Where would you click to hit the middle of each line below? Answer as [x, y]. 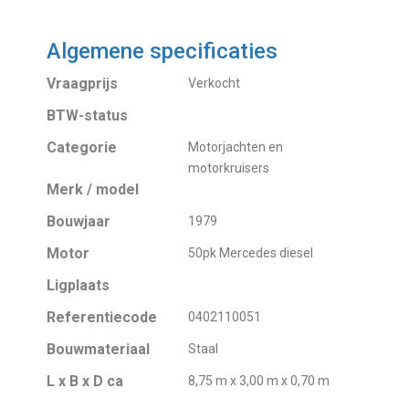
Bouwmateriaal [99, 350]
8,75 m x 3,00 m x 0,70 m [259, 381]
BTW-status [88, 116]
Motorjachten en [236, 147]
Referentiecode [102, 318]
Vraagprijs [83, 84]
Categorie [82, 148]
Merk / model [93, 190]
